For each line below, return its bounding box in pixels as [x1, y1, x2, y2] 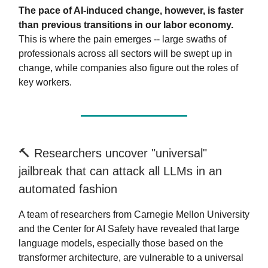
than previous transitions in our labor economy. [19, 19, 233, 30]
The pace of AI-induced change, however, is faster [19, 5, 243, 16]
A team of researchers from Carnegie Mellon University [19, 209, 249, 220]
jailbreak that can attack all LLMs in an [19, 164, 222, 178]
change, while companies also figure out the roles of [19, 62, 238, 73]
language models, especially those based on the [19, 237, 223, 248]
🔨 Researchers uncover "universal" [19, 146, 207, 160]
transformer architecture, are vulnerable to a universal [19, 252, 243, 263]
